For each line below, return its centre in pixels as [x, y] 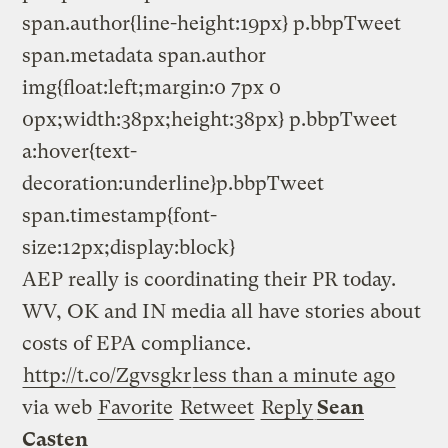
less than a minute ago [294, 375]
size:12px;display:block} [129, 247]
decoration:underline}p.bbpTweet [173, 183]
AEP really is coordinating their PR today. [209, 279]
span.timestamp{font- [120, 215]
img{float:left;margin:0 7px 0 [152, 87]
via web [60, 407]
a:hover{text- [80, 151]
